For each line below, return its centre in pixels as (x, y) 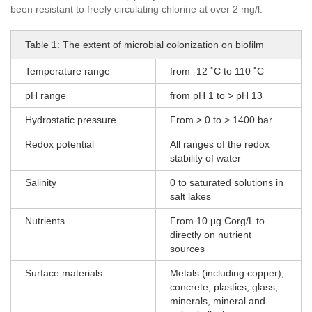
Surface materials (64, 273)
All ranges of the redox (220, 145)
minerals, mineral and (218, 301)
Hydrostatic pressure (71, 120)
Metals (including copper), (227, 273)
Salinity (41, 183)
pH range (46, 96)
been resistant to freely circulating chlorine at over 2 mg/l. (136, 9)
